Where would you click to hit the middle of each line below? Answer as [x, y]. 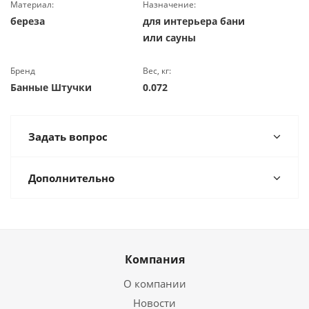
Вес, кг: [157, 71]
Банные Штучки [51, 87]
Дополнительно [71, 178]
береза [28, 21]
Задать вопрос [68, 137]
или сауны [170, 38]
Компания [154, 259]
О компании [154, 283]
